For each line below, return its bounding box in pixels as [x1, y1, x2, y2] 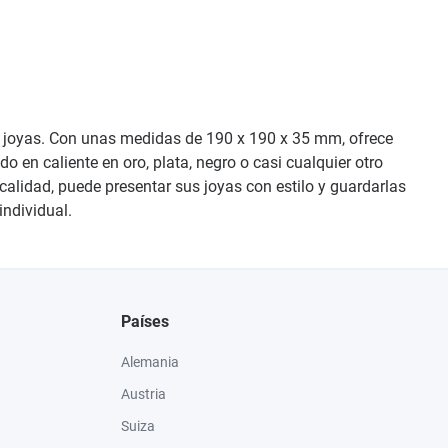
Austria [121, 386, 166, 402]
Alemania [121, 354, 179, 370]
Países [121, 312, 169, 331]
